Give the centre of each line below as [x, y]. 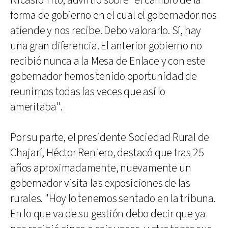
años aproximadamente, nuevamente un [101, 168]
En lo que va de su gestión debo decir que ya [108, 214]
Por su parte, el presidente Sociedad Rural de [110, 137]
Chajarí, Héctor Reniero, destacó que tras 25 [107, 153]
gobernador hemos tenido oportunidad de [104, 76]
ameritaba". [36, 107]
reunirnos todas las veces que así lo [88, 92]
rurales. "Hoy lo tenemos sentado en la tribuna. [113, 198]
